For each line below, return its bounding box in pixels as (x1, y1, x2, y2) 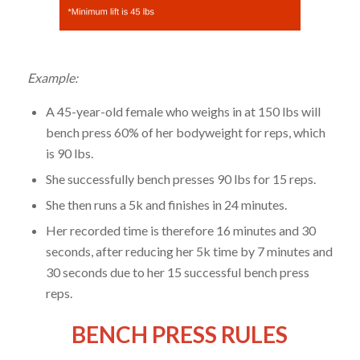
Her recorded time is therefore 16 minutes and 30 (45, 223, 316, 239)
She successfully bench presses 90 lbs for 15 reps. (45, 171, 316, 187)
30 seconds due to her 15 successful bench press (45, 264, 309, 280)
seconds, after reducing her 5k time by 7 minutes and (45, 243, 333, 260)
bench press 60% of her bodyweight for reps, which (45, 125, 325, 141)
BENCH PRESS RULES (72, 321, 288, 349)
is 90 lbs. (45, 145, 93, 162)
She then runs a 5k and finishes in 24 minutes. (45, 197, 287, 213)
